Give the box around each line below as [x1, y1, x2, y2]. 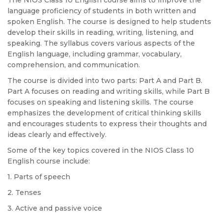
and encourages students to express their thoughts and [7, 119, 207, 128]
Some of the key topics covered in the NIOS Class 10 [7, 146, 194, 155]
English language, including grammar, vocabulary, [7, 50, 182, 58]
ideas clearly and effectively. [7, 130, 107, 139]
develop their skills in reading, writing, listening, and [7, 28, 193, 37]
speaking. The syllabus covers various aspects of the [7, 39, 195, 48]
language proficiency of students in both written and [7, 6, 196, 15]
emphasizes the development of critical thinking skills [7, 109, 201, 117]
